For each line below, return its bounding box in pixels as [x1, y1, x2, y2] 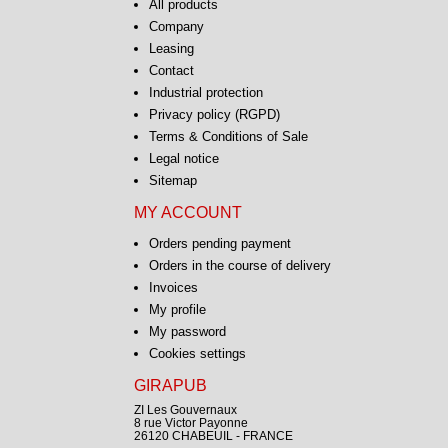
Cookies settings [148, 345, 246, 361]
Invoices [148, 279, 198, 295]
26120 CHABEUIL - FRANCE [133, 428, 293, 443]
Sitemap [148, 172, 197, 188]
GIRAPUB [133, 376, 207, 394]
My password [148, 323, 226, 339]
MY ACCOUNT [133, 203, 242, 221]
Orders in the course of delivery [148, 257, 331, 273]
